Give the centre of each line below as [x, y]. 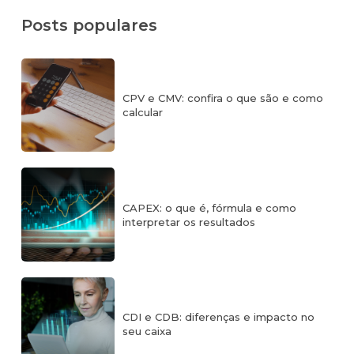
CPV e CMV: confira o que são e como [223, 98]
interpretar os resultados [189, 222]
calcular [143, 113]
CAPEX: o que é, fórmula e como [210, 207]
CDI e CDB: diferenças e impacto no [219, 316]
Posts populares [89, 26]
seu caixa [147, 331]
